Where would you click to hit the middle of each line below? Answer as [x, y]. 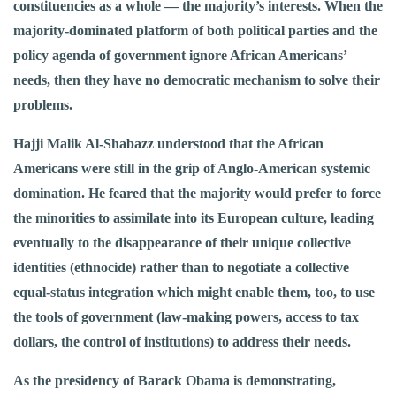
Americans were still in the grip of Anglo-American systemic [192, 169]
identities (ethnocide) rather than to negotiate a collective [181, 268]
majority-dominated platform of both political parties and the [195, 31]
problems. [43, 105]
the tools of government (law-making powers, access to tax [186, 317]
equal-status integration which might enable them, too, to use [194, 293]
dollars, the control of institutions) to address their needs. [182, 342]
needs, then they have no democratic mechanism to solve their [197, 80]
